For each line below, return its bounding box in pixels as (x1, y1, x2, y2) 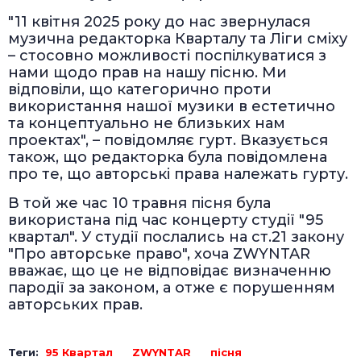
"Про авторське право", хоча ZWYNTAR (8, 245, 310, 263)
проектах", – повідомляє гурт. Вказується (8, 131, 328, 150)
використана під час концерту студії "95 (8, 211, 323, 230)
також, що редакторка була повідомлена (8, 148, 327, 167)
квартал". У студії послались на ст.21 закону (8, 228, 344, 247)
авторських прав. (8, 296, 143, 314)
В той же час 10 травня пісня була (8, 194, 271, 213)
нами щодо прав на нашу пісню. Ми (8, 64, 287, 82)
